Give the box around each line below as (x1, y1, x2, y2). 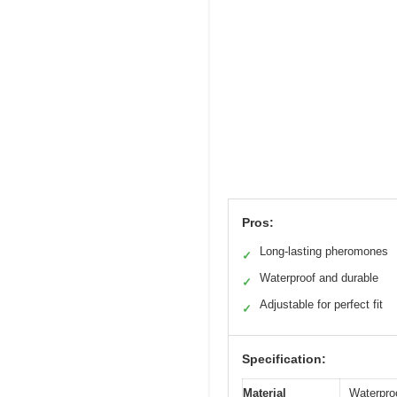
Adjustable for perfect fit (260, 297, 383, 311)
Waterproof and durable (260, 270, 378, 284)
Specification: (242, 351, 326, 366)
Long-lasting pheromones (260, 244, 388, 258)
